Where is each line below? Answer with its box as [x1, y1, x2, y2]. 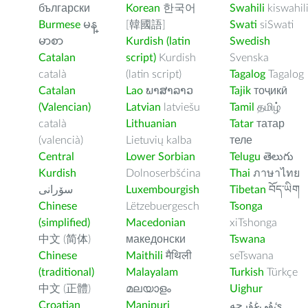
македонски [126, 234, 186, 245]
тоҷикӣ [251, 85, 287, 96]
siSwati [257, 19, 294, 30]
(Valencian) [38, 102, 91, 113]
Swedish [230, 36, 270, 47]
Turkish [230, 267, 264, 278]
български [38, 3, 90, 14]
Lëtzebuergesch [126, 201, 199, 212]
